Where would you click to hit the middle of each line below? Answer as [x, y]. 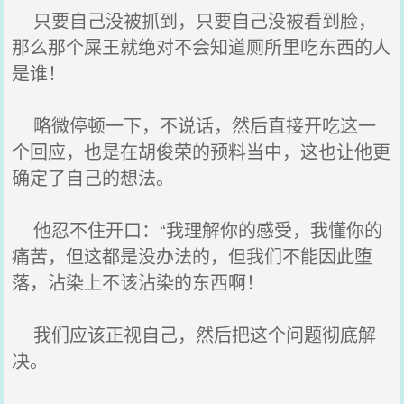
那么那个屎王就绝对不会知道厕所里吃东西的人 [202, 46]
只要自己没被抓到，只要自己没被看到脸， [194, 20]
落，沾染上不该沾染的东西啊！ [138, 282]
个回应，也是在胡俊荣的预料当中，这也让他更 [202, 151]
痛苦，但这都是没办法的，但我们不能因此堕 [193, 256]
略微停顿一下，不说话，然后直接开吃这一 [194, 125]
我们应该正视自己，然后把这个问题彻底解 [194, 334]
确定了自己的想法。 [93, 177]
